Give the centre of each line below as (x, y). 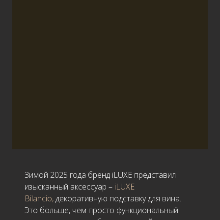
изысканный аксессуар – (69, 186)
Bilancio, (40, 198)
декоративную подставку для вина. (118, 198)
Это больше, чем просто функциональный (101, 210)
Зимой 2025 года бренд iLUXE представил (100, 175)
